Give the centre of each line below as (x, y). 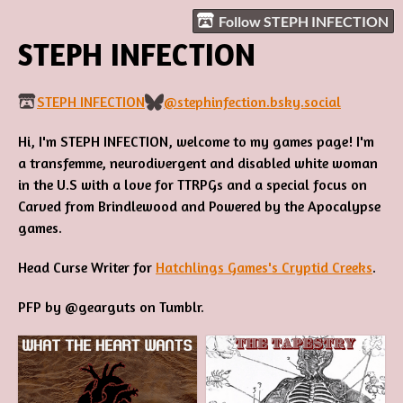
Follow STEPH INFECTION (304, 21)
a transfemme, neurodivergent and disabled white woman (198, 163)
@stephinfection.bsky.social (252, 102)
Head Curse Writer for (87, 267)
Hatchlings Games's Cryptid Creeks (264, 267)
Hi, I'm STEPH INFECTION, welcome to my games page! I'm (196, 141)
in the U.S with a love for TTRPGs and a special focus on (193, 184)
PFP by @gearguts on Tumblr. (111, 307)
